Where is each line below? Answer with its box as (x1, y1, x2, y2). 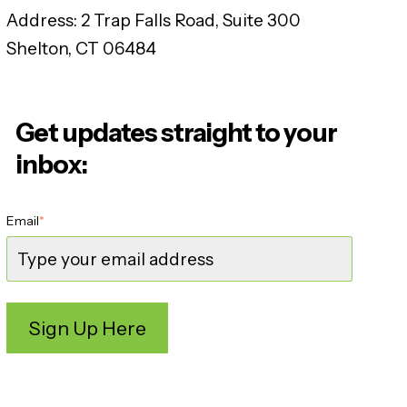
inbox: (15, 149, 87, 181)
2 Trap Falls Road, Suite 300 (76, 10, 301, 32)
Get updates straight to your (15, 117, 337, 149)
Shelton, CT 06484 (5, 38, 156, 60)
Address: (5, 10, 77, 32)
